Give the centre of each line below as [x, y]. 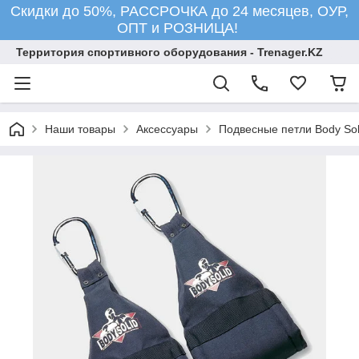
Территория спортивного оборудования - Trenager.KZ [169, 52]
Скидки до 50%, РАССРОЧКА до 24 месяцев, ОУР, [179, 11]
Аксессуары [167, 129]
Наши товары [80, 129]
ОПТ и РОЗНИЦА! [179, 28]
